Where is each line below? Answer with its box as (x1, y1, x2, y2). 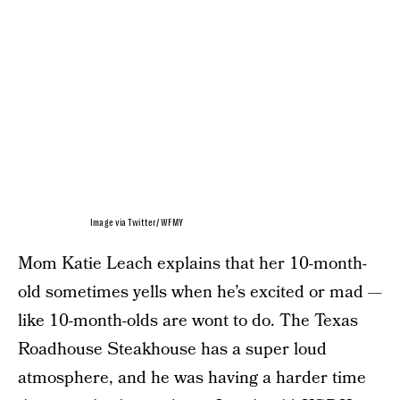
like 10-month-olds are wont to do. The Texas (18, 309, 358, 334)
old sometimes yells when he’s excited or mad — (18, 280, 382, 305)
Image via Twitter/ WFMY (90, 218, 184, 229)
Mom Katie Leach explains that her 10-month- (18, 252, 367, 277)
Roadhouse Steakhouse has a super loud (18, 337, 327, 362)
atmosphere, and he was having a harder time (18, 366, 366, 391)
